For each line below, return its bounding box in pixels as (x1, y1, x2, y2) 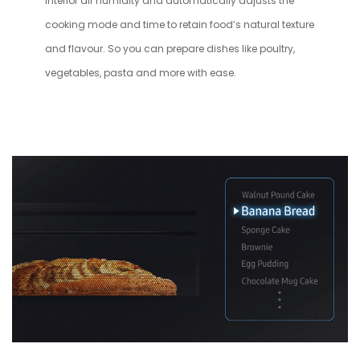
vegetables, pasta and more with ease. (45, 66, 236, 80)
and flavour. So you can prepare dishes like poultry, (45, 42, 295, 56)
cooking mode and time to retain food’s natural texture (45, 18, 314, 32)
